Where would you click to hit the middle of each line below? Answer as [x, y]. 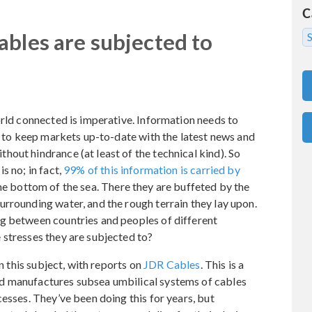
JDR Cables [172, 264]
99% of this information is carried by [152, 169]
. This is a [222, 264]
